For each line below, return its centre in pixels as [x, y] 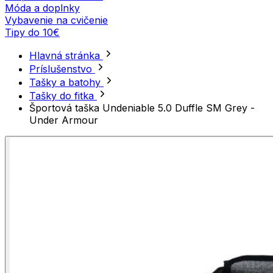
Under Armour [64, 120]
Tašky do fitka [63, 96]
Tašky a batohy [66, 83]
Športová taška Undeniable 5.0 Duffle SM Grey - [142, 108]
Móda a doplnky [42, 8]
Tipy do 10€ [32, 33]
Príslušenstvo [62, 69]
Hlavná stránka [66, 56]
